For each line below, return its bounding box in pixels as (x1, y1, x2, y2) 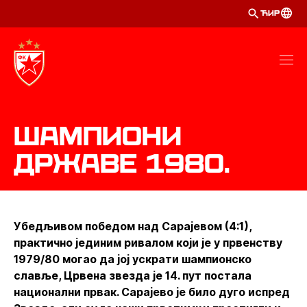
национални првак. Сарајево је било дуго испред (14, 285, 290, 299)
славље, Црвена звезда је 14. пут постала (14, 269, 251, 282)
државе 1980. (14, 147, 230, 179)
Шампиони (14, 120, 182, 151)
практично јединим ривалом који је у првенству (14, 236, 282, 249)
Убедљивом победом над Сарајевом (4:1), (14, 219, 251, 233)
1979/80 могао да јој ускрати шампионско (14, 252, 251, 266)
